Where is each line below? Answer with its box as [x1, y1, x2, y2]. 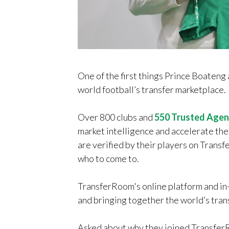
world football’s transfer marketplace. [78, 84, 226, 96]
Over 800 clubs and [78, 111, 154, 123]
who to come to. [78, 153, 139, 165]
